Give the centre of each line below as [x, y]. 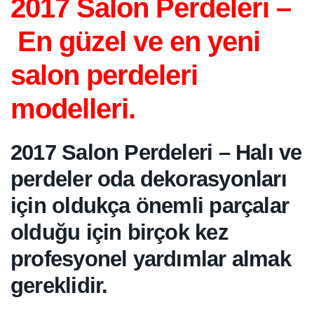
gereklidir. [59, 286]
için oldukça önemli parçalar [150, 206]
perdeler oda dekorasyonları [149, 179]
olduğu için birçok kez [120, 232]
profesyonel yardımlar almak [151, 259]
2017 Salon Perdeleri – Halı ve [156, 152]
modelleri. [73, 109]
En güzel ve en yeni [135, 41]
